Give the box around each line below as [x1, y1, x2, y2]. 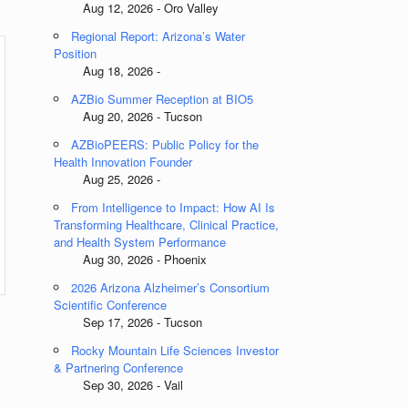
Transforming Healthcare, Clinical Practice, [54, 216, 280, 233]
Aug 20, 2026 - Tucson [54, 107, 203, 125]
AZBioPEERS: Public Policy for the [71, 136, 260, 153]
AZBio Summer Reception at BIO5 [71, 90, 254, 107]
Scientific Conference [54, 296, 168, 313]
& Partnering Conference [54, 359, 184, 376]
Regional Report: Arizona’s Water [71, 27, 246, 45]
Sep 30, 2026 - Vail [54, 376, 184, 393]
